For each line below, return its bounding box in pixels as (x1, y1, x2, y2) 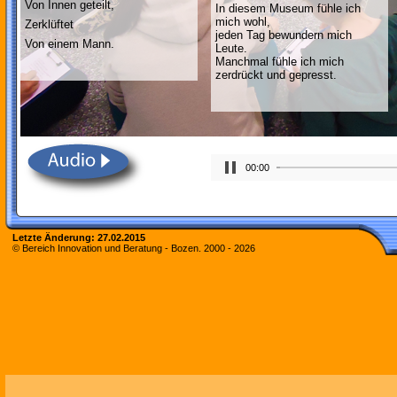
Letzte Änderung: (12, 232, 97, 243)
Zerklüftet (25, 18, 74, 31)
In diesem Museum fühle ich (215, 2, 361, 15)
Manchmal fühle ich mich (215, 55, 344, 68)
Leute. (215, 42, 247, 55)
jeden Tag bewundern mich (215, 28, 352, 42)
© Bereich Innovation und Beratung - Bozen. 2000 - (12, 243, 234, 253)
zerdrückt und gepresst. (215, 68, 337, 82)
